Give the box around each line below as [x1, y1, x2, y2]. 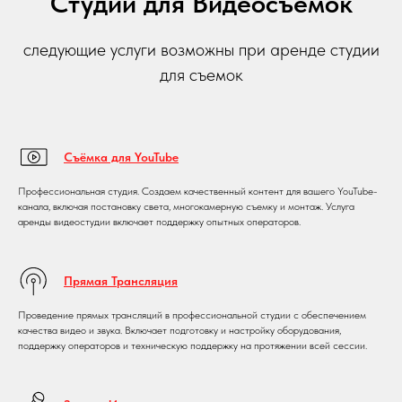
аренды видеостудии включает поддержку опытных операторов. [18, 214, 301, 228]
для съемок [159, 63, 243, 85]
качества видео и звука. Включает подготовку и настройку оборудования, [18, 323, 341, 336]
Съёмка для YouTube [64, 149, 179, 164]
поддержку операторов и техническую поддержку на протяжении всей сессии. [18, 338, 367, 352]
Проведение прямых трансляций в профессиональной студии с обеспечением [18, 308, 366, 321]
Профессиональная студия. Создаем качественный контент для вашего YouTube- [18, 184, 378, 197]
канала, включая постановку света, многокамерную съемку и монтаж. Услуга [18, 199, 354, 213]
